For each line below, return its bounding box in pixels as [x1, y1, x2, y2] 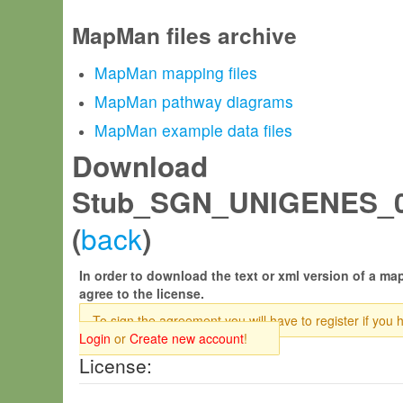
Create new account [130, 329, 244, 347]
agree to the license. [79, 284, 204, 302]
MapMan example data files [94, 119, 292, 141]
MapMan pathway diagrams [94, 90, 293, 112]
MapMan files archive [72, 19, 297, 51]
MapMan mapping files [94, 61, 257, 84]
